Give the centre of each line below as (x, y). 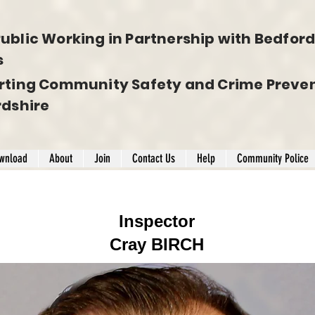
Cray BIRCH (157, 244)
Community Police (272, 158)
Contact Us (153, 158)
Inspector (157, 221)
